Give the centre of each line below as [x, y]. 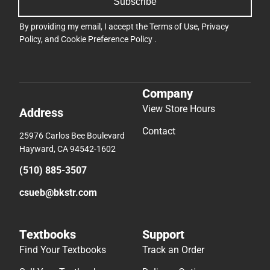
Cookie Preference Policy [108, 39]
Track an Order [173, 250]
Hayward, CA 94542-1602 [67, 149]
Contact [159, 131]
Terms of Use [174, 26]
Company [168, 94]
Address [41, 113]
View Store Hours [179, 109]
